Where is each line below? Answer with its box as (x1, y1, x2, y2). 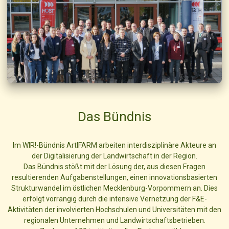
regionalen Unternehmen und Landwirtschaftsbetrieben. (24, 216, 205, 225)
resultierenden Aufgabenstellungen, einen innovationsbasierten (12, 173, 217, 182)
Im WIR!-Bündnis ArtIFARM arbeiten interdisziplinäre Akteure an (13, 141, 216, 150)
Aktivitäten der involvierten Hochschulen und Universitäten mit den (8, 205, 221, 214)
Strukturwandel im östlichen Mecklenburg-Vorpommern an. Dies (11, 184, 218, 193)
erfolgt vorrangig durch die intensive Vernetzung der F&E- (22, 195, 207, 203)
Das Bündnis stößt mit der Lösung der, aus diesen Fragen (24, 163, 205, 171)
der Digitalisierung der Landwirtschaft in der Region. (32, 152, 197, 161)
